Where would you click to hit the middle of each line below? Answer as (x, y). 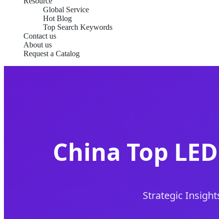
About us (38, 45)
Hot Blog (57, 18)
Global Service (66, 10)
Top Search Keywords (78, 27)
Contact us (40, 36)
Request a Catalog (52, 54)
